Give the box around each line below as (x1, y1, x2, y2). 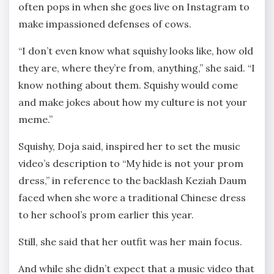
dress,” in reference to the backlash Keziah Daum (18, 174, 246, 187)
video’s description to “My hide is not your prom (18, 157, 243, 169)
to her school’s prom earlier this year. (18, 208, 194, 221)
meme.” (18, 113, 53, 125)
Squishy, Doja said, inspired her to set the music (18, 139, 240, 152)
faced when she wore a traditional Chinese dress (18, 191, 246, 204)
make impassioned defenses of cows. (18, 17, 191, 30)
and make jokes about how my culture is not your (18, 95, 247, 108)
